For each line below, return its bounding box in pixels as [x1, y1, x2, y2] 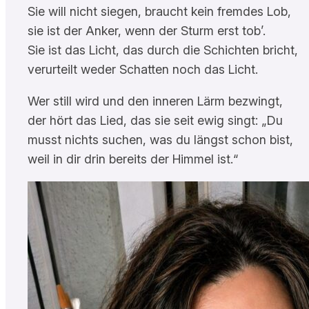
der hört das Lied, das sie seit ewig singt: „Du [28, 112, 283, 128]
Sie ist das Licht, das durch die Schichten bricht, [28, 42, 298, 57]
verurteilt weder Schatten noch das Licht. [28, 61, 258, 77]
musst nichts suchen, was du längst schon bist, [28, 132, 293, 147]
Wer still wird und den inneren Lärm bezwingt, [28, 93, 283, 108]
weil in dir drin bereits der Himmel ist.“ [28, 151, 239, 166]
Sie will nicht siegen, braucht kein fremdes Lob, [28, 3, 291, 19]
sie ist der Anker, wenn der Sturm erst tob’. [28, 23, 266, 38]
